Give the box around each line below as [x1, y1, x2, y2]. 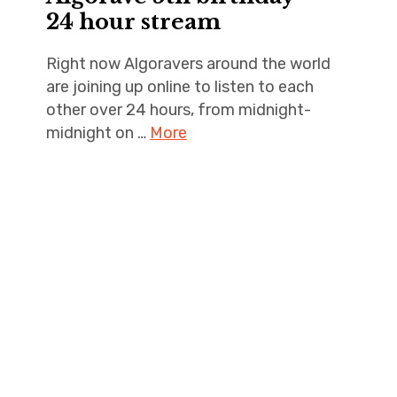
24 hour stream [45, 8, 221, 35]
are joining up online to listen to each [45, 76, 314, 97]
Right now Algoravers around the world [45, 53, 331, 74]
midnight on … [45, 122, 150, 143]
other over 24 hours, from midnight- [45, 99, 311, 120]
